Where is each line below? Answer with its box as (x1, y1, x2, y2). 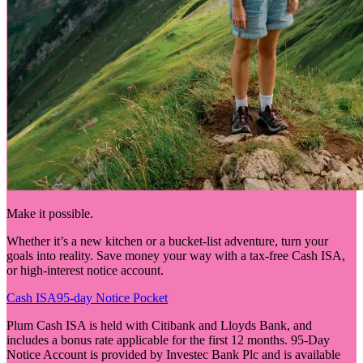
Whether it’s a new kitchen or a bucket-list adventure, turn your (6, 233, 328, 248)
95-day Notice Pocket (57, 290, 168, 305)
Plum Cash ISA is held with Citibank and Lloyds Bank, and (6, 318, 312, 332)
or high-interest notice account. (6, 263, 164, 277)
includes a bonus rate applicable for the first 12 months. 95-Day (6, 332, 330, 347)
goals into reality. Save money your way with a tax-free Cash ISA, (6, 248, 345, 263)
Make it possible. (6, 206, 93, 220)
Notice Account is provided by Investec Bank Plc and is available (6, 347, 340, 361)
